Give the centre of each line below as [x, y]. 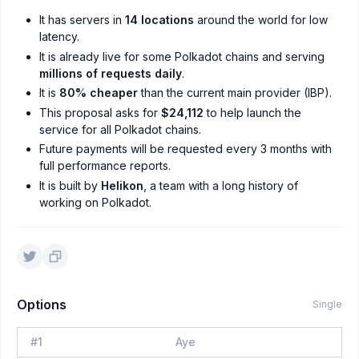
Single [327, 304]
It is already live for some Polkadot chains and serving [182, 56]
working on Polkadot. [95, 202]
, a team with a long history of [221, 185]
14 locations [159, 20]
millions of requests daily [111, 73]
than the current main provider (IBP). [235, 93]
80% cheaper [99, 93]
